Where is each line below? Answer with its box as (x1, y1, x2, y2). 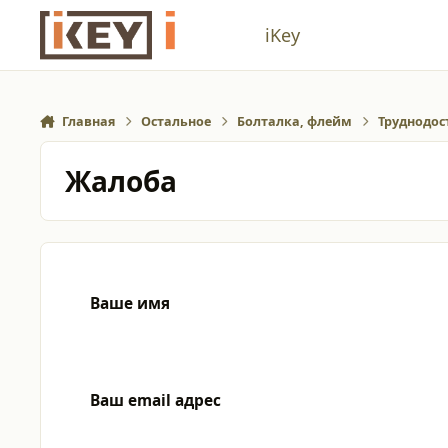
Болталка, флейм (237, 113, 353, 131)
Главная (61, 113, 115, 131)
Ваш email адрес (90, 389, 221, 411)
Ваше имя (90, 292, 170, 314)
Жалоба (64, 161, 177, 200)
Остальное (141, 113, 212, 131)
